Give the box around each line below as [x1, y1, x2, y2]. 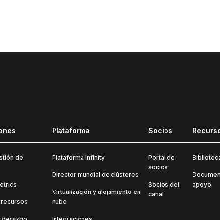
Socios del [148, 181, 180, 189]
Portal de [148, 154, 175, 162]
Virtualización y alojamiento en [52, 188, 140, 196]
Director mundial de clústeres [52, 171, 138, 179]
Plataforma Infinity [52, 154, 105, 162]
